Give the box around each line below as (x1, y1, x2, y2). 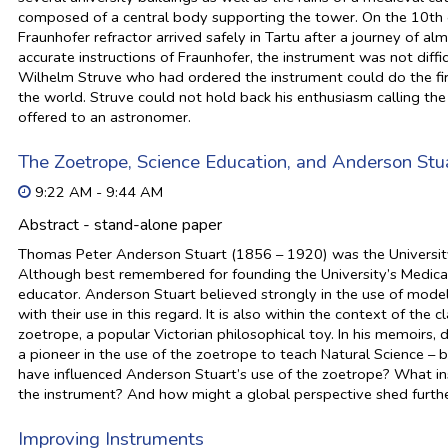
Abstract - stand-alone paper (18, 214, 223, 236)
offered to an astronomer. (18, 107, 192, 127)
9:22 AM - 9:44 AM (31, 182, 164, 202)
